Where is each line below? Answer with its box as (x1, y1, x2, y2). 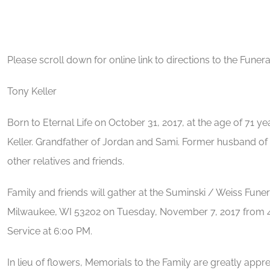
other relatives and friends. (7, 155, 124, 167)
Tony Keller (7, 85, 57, 97)
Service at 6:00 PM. (7, 225, 92, 237)
